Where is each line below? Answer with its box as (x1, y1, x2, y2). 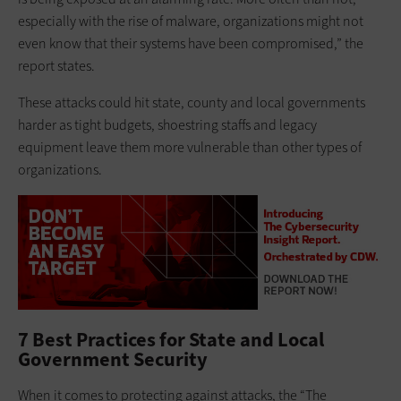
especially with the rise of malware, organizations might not (18, 11, 363, 30)
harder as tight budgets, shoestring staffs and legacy (18, 115, 317, 134)
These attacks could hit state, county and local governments (18, 92, 365, 112)
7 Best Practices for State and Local (18, 327, 324, 354)
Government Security (18, 346, 208, 373)
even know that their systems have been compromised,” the (18, 33, 363, 53)
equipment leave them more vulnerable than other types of (18, 137, 362, 157)
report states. (18, 55, 95, 75)
